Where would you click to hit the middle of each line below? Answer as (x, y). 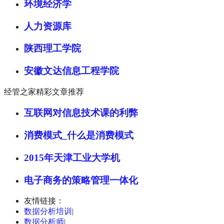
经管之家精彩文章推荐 (44, 91)
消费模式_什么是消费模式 (79, 135)
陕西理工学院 (52, 48)
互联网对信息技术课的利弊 (81, 113)
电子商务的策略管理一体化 (81, 180)
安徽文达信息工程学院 (71, 70)
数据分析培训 (48, 211)
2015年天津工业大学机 (72, 157)
